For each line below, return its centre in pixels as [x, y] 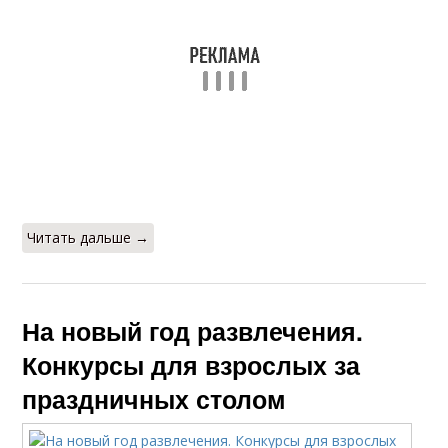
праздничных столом [154, 399]
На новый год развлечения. [193, 331]
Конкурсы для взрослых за [191, 365]
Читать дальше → [88, 237]
